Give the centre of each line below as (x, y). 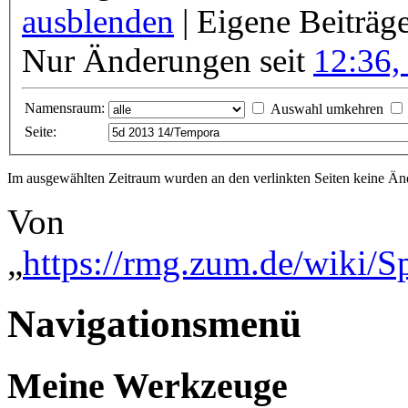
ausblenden (98, 22)
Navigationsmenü (154, 324)
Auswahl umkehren (327, 109)
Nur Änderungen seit (168, 61)
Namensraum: (65, 108)
